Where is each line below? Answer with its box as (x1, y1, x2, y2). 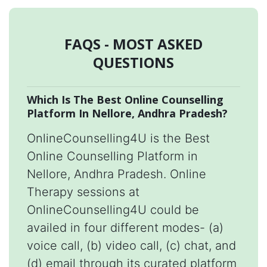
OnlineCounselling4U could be (27, 203, 199, 218)
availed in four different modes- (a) (27, 221, 223, 235)
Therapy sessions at (27, 185, 139, 200)
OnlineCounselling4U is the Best (27, 131, 210, 146)
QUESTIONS (93, 52, 174, 73)
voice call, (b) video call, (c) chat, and (27, 238, 236, 253)
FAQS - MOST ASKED (64, 34, 203, 54)
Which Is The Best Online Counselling (27, 92, 223, 107)
